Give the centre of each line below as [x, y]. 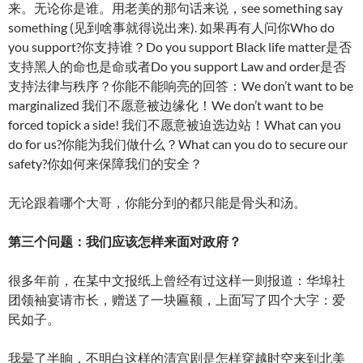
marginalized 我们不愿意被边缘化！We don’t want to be [166, 105]
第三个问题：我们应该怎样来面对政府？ [125, 241]
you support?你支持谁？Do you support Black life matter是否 [180, 47]
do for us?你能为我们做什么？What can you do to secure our [178, 144]
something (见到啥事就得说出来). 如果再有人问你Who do [171, 28]
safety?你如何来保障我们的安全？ [105, 164]
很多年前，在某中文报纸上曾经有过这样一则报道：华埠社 [177, 280]
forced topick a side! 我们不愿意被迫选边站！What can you [175, 125]
